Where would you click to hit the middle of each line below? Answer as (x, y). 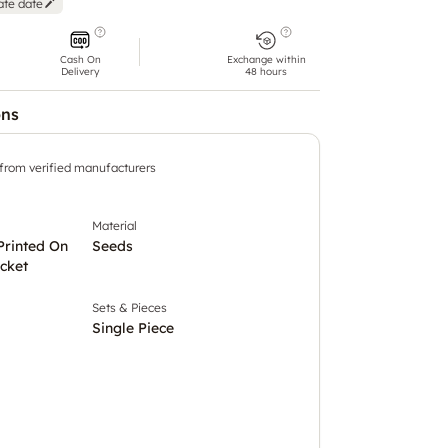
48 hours (266, 71)
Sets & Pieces (129, 307)
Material (114, 225)
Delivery (80, 71)
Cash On (80, 59)
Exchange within (266, 59)
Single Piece (133, 327)
